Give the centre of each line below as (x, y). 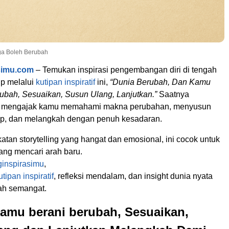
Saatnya (173, 95)
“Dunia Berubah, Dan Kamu (160, 82)
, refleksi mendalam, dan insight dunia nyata (133, 176)
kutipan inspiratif (65, 82)
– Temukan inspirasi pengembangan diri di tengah (125, 70)
